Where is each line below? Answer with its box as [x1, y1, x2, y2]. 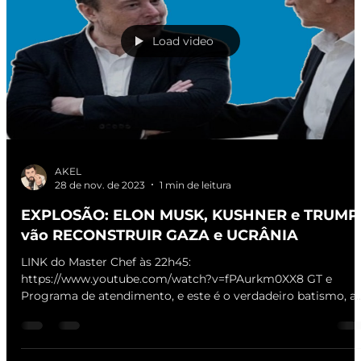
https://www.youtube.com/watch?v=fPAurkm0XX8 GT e [21, 271, 332, 286]
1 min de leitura [160, 178, 231, 191]
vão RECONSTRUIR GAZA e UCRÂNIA [21, 226, 298, 244]
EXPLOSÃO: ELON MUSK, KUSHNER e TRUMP [21, 205, 359, 224]
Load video [152, 34, 214, 49]
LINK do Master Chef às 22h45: [21, 254, 191, 269]
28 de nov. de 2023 [55, 178, 145, 191]
